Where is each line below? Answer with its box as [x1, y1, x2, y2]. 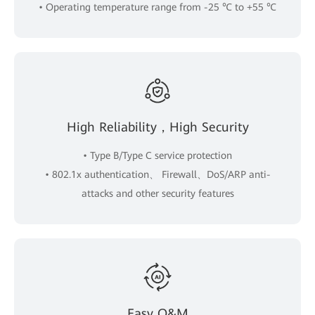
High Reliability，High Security [66, 119, 249, 134]
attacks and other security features [81, 187, 234, 199]
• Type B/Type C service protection [83, 149, 232, 161]
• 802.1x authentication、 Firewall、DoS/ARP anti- [44, 168, 271, 180]
